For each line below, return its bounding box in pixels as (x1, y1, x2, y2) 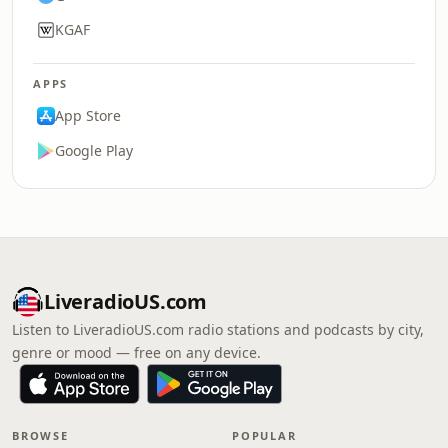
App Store (55, 106, 121, 125)
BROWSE (12, 428, 69, 443)
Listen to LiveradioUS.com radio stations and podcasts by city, (12, 320, 424, 339)
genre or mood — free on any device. (12, 343, 261, 362)
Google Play (55, 141, 133, 160)
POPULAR (232, 428, 297, 443)
